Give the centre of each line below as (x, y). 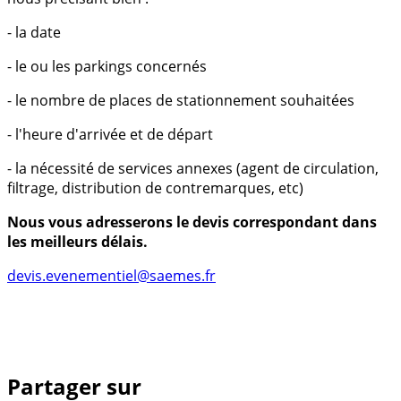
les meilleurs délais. (77, 241)
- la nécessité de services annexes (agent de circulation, (193, 168)
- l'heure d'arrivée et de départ (110, 134)
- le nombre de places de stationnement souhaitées (181, 100)
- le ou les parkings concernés (107, 66)
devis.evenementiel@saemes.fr (111, 275)
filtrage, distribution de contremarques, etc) (155, 188)
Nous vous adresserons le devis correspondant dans (192, 222)
